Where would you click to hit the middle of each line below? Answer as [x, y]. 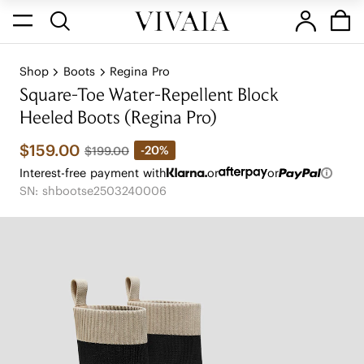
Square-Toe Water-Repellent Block [149, 97]
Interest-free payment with [93, 173]
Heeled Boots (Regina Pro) [118, 119]
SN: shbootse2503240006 [93, 191]
